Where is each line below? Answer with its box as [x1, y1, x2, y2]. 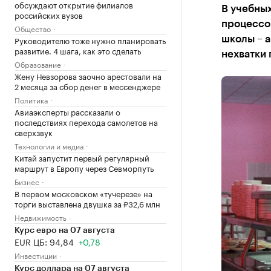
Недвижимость [15, 211, 67, 223]
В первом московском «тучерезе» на [15, 187, 152, 199]
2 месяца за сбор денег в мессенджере [15, 80, 160, 92]
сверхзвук [15, 126, 53, 138]
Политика [15, 94, 48, 105]
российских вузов [15, 8, 83, 21]
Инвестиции [15, 249, 57, 261]
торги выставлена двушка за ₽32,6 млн [15, 197, 160, 209]
